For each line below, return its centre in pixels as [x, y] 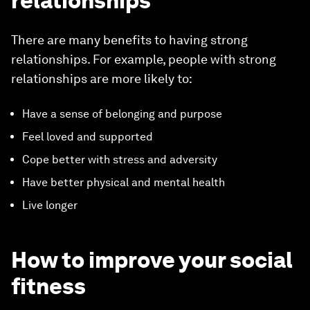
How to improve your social [152, 260]
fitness [48, 286]
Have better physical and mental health [124, 182]
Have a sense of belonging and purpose [122, 114]
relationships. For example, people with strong [144, 59]
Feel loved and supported [88, 137]
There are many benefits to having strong [129, 40]
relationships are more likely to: [102, 79]
